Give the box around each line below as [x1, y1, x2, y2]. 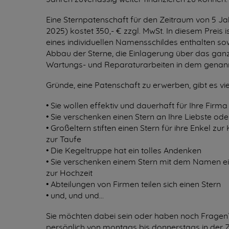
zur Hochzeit [46, 169, 93, 177]
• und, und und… [46, 192, 104, 200]
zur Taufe [46, 135, 81, 144]
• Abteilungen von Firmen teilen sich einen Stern [46, 180, 221, 189]
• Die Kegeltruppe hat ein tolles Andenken [46, 147, 201, 155]
